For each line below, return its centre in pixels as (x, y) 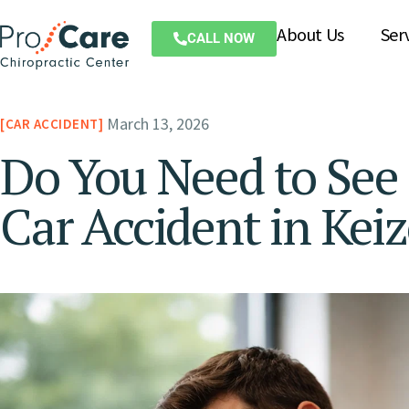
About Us (310, 34)
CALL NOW (221, 38)
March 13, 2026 (158, 124)
